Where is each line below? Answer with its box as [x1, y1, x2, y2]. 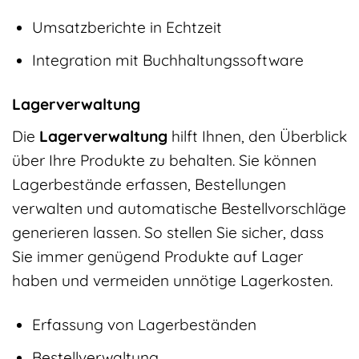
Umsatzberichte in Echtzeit [31, 17, 222, 37]
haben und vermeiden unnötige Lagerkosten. [12, 270, 333, 290]
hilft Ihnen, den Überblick [167, 126, 347, 146]
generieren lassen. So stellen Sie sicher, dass [12, 222, 324, 242]
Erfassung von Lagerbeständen [31, 314, 256, 334]
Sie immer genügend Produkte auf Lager [12, 246, 303, 266]
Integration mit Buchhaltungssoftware [31, 50, 304, 71]
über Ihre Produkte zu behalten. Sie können [12, 150, 317, 170]
